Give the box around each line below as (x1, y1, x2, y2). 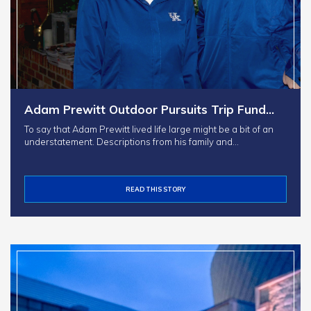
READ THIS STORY (126, 185, 185, 194)
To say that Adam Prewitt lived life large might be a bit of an (24, 124, 274, 135)
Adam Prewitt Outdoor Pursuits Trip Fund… (24, 102, 274, 117)
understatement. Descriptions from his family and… (24, 136, 239, 148)
